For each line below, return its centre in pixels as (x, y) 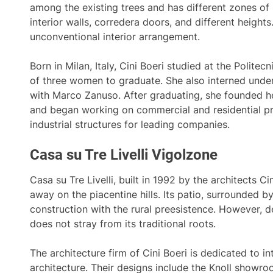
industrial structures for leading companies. (130, 124)
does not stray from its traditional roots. (123, 224)
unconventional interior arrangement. (115, 37)
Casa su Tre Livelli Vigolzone (124, 155)
